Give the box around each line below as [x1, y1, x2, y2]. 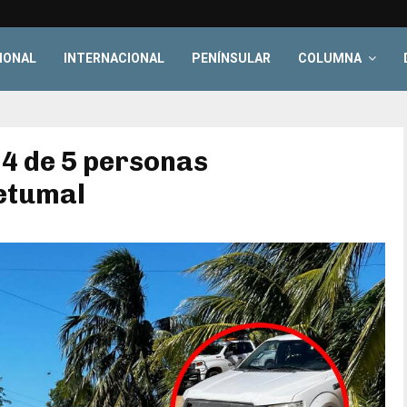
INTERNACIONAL [64, 51, 165, 65]
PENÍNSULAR [192, 51, 272, 65]
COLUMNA [298, 51, 362, 65]
